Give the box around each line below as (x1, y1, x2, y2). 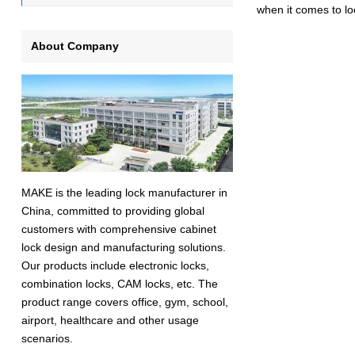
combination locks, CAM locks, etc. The (21, 277, 218, 291)
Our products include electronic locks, (21, 259, 209, 273)
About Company (30, 39, 119, 52)
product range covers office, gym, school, (21, 296, 228, 309)
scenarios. (21, 332, 73, 345)
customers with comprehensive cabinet (21, 223, 216, 236)
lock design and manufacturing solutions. (21, 241, 226, 254)
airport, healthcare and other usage (21, 314, 199, 327)
